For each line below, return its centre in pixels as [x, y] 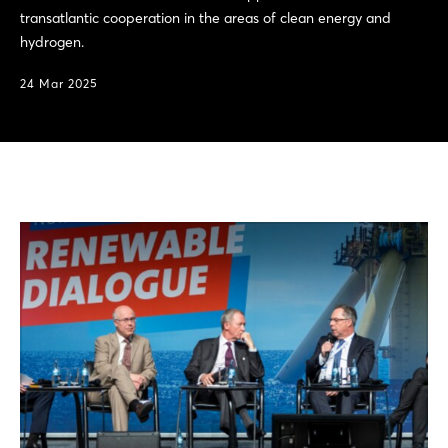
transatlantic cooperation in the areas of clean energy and [205, 18]
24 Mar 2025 [59, 83]
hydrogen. [52, 42]
